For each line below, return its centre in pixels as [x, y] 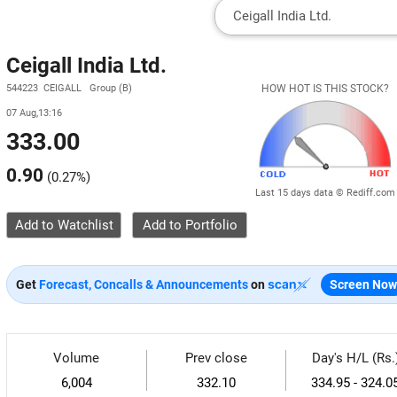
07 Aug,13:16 [34, 113]
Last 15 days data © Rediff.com [325, 192]
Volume [77, 358]
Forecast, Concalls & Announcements [144, 284]
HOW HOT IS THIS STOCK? [325, 89]
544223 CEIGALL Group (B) [69, 88]
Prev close [216, 358]
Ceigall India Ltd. [86, 66]
